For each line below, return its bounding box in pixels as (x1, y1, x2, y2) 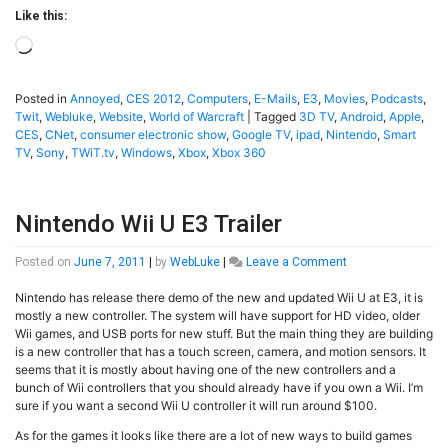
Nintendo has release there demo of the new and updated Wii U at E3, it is (15, 289, 423, 305)
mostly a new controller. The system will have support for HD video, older (15, 307, 420, 323)
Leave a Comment (246, 254, 347, 269)
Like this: (15, 9, 67, 24)
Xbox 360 (212, 145, 266, 161)
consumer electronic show (80, 127, 226, 143)
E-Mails (254, 91, 297, 107)
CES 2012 (126, 91, 181, 107)
